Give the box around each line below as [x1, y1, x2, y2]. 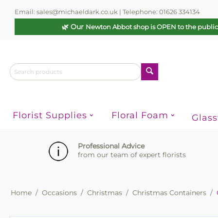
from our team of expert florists [78, 150, 186, 160]
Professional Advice [78, 142, 146, 151]
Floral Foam [111, 110, 168, 121]
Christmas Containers [132, 188, 206, 198]
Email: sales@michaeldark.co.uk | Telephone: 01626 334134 [15, 8, 200, 16]
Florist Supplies [12, 110, 87, 121]
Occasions [42, 188, 77, 198]
